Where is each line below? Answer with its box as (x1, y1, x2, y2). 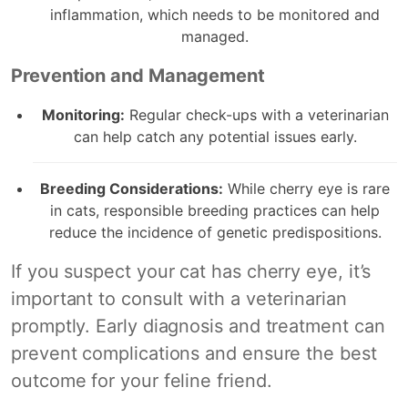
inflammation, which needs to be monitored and (50, 5, 380, 24)
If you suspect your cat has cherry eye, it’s (11, 260, 372, 282)
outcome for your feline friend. (11, 369, 272, 392)
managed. (181, 26, 249, 46)
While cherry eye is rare (223, 178, 390, 198)
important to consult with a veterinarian (11, 287, 347, 310)
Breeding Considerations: (40, 178, 223, 198)
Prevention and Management (11, 64, 265, 87)
